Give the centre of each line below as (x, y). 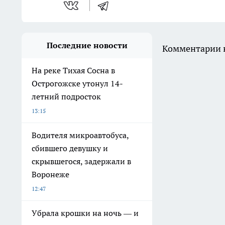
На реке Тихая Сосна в (73, 71)
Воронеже (50, 175)
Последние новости (87, 45)
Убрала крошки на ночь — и (85, 213)
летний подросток (66, 97)
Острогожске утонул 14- (77, 84)
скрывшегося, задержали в (81, 161)
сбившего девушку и (70, 148)
